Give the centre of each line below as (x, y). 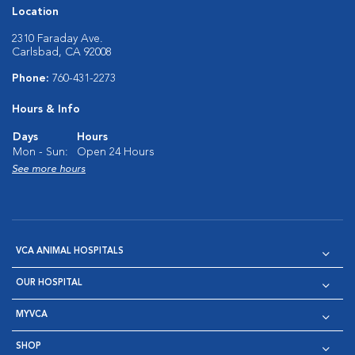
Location (35, 11)
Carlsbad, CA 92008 (62, 52)
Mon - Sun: (40, 152)
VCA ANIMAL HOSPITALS (70, 251)
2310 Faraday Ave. (57, 38)
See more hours (49, 169)
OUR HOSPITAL (49, 283)
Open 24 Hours (116, 152)
